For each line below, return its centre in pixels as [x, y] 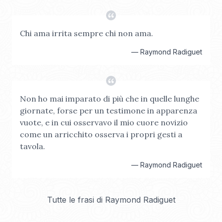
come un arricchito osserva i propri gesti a [101, 134]
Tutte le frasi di [76, 200]
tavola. [32, 146]
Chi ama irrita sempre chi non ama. [86, 33]
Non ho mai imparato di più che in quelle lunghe [110, 99]
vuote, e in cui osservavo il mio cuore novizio [104, 122]
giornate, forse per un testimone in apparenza [109, 111]
